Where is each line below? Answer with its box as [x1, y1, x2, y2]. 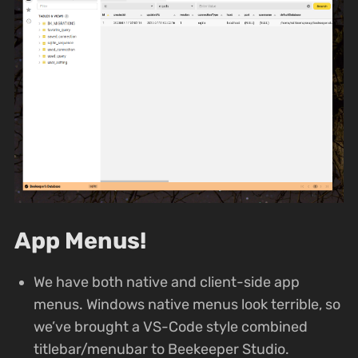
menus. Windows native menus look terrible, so [34, 295, 340, 313]
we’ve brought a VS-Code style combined [34, 317, 308, 336]
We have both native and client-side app [34, 272, 300, 291]
